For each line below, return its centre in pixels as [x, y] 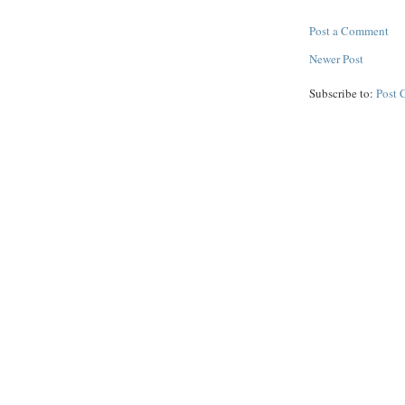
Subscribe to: [343, 93]
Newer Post [336, 58]
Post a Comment [349, 30]
